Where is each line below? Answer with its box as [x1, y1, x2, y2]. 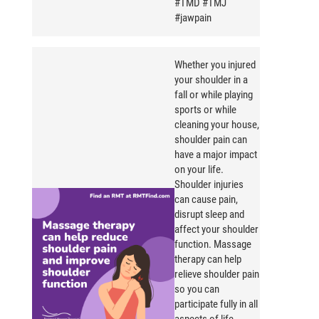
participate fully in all [174, 298, 258, 311]
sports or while [174, 103, 236, 117]
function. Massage [174, 238, 251, 251]
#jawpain [174, 11, 211, 25]
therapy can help [174, 253, 241, 266]
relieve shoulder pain [174, 268, 259, 281]
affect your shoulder [174, 223, 258, 236]
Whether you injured [174, 58, 256, 72]
